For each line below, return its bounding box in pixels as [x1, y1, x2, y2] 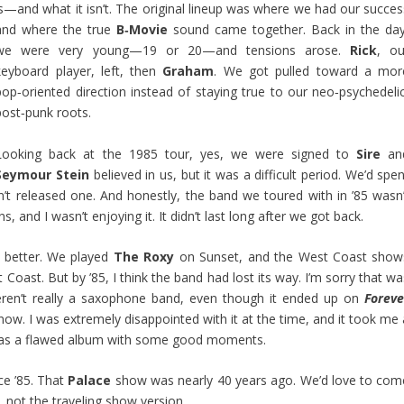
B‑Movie [116, 21, 169, 39]
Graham [162, 62, 215, 80]
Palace [68, 372, 112, 390]
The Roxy [113, 248, 175, 266]
